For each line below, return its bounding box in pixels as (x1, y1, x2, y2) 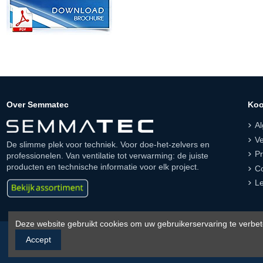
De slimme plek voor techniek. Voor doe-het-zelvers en (6, 139, 210, 149)
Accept (25, 235, 51, 244)
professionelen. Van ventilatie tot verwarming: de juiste (6, 150, 208, 160)
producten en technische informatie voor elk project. (6, 161, 199, 171)
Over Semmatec (6, 99, 69, 109)
